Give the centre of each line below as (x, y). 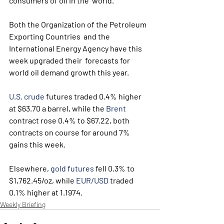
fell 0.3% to (115, 168)
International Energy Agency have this (76, 48)
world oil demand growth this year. (69, 72)
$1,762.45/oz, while (42, 180)
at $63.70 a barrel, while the (57, 108)
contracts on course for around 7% (70, 132)
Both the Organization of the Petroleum (78, 24)
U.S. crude (27, 96)
